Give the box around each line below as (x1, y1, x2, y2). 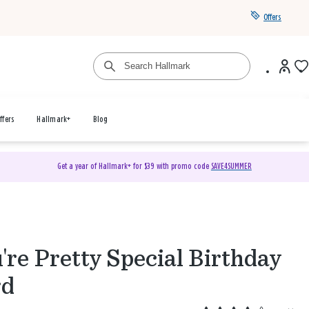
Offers (263, 13, 281, 22)
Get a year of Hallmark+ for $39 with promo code (57, 162, 211, 171)
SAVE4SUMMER (210, 162, 252, 171)
